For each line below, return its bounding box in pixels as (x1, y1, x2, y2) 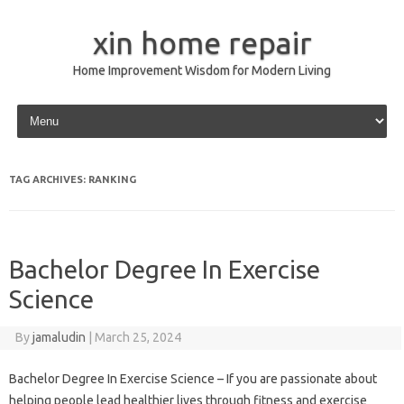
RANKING (88, 174, 136, 185)
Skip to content (13, 100, 98, 115)
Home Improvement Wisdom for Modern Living (73, 63, 331, 78)
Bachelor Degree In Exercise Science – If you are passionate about (9, 372, 377, 386)
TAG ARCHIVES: (9, 174, 88, 185)
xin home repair (92, 25, 312, 60)
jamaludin (32, 330, 86, 344)
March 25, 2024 (94, 330, 181, 344)
